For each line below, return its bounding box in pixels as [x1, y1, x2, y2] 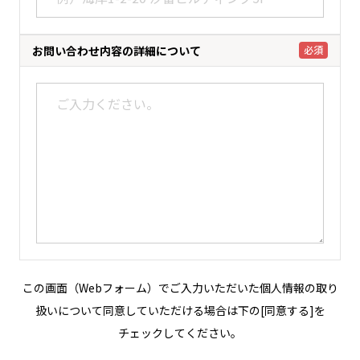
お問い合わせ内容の [31, 43, 133, 59]
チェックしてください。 [118, 325, 242, 341]
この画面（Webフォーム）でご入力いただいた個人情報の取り [22, 280, 338, 296]
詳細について [133, 43, 201, 59]
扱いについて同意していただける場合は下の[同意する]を [35, 302, 325, 318]
